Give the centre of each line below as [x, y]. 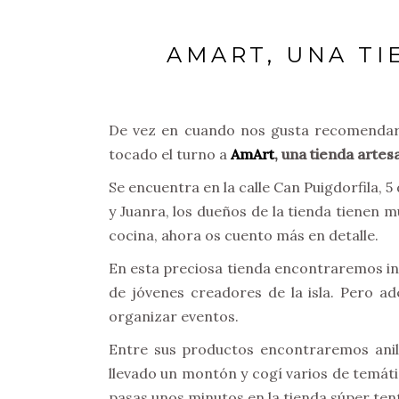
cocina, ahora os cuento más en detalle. [244, 235]
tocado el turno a [170, 154]
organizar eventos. [174, 316]
